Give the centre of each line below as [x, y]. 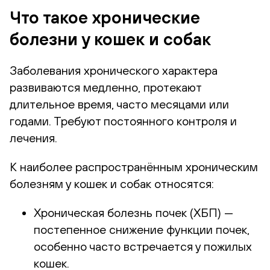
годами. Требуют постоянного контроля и [123, 121]
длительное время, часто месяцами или [119, 104]
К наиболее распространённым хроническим [134, 166]
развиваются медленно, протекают [105, 87]
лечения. [33, 137]
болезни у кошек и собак [110, 39]
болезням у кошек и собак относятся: [112, 183]
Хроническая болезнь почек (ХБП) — [133, 212]
